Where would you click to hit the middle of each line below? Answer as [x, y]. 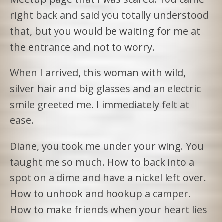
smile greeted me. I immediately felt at [100, 104]
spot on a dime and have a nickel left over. [108, 177]
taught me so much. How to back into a [102, 162]
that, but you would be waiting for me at [105, 31]
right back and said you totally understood [109, 15]
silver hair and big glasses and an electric [105, 88]
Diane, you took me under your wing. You [107, 146]
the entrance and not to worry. [82, 47]
